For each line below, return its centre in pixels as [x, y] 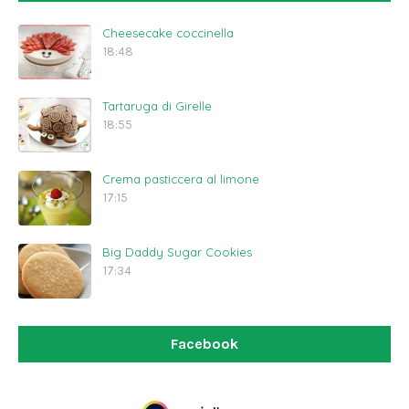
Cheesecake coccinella [168, 33]
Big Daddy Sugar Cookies [177, 252]
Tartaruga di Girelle [157, 106]
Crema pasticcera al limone [181, 179]
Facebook [204, 344]
